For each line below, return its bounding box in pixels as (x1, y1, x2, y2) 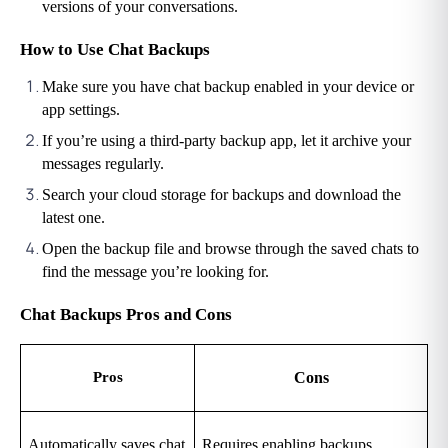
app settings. (42, 100, 120, 118)
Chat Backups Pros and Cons (20, 304, 232, 324)
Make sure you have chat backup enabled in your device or (42, 77, 414, 95)
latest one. (42, 208, 105, 226)
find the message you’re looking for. (42, 262, 269, 280)
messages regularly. (42, 154, 164, 172)
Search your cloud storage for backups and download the (42, 185, 401, 203)
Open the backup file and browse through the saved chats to (42, 239, 419, 257)
